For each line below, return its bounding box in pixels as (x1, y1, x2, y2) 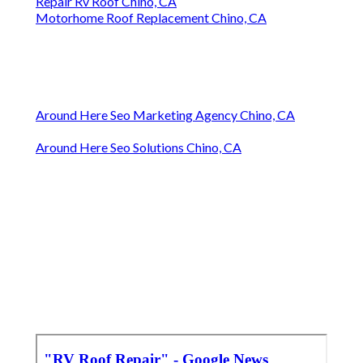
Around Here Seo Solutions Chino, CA (36, 139, 241, 156)
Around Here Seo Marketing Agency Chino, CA (36, 107, 295, 123)
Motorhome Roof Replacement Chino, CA (36, 10, 267, 26)
